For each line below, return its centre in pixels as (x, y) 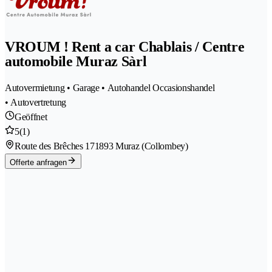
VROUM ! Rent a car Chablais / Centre (125, 47)
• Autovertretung (36, 102)
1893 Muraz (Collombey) (141, 146)
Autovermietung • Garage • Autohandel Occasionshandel (110, 87)
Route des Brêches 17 (55, 146)
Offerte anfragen (38, 162)
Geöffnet (31, 117)
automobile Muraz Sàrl (76, 61)
